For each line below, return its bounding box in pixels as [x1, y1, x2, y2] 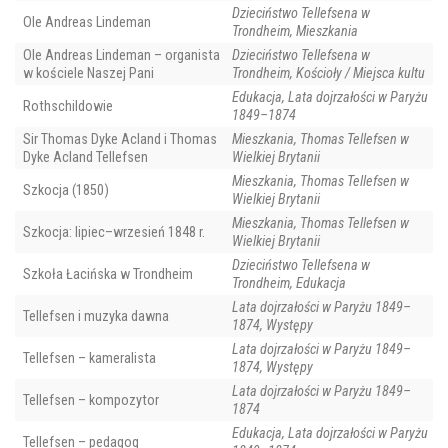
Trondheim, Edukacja [232, 275, 346, 292]
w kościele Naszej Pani [23, 65, 154, 82]
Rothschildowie [23, 98, 113, 115]
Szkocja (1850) [23, 182, 109, 199]
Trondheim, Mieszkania [232, 23, 358, 40]
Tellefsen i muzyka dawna [23, 308, 169, 325]
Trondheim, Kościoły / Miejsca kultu [232, 65, 425, 82]
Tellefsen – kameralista [23, 350, 156, 367]
